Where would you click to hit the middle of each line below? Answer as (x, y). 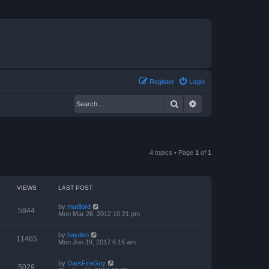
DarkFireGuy (86, 263)
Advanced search (229, 103)
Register (162, 81)
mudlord (79, 206)
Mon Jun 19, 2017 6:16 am (97, 242)
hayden (78, 234)
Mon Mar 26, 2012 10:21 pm (99, 213)
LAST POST (75, 187)
